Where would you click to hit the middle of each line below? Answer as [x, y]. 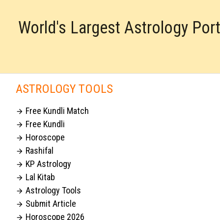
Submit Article [50, 203]
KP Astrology [47, 164]
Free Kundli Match [56, 110]
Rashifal [39, 150]
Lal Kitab [39, 177]
